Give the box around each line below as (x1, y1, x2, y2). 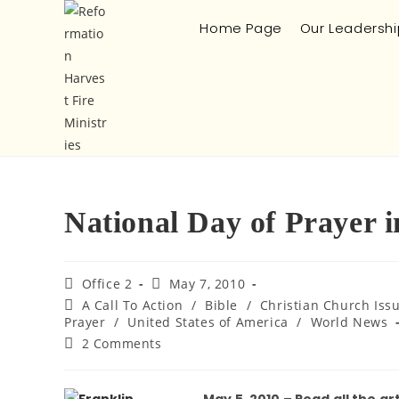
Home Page (199, 19, 282, 37)
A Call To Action (81, 297, 183, 313)
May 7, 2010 (168, 275, 246, 292)
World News (310, 313, 388, 330)
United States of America (127, 313, 289, 330)
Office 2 (81, 275, 133, 292)
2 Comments (81, 335, 162, 352)
